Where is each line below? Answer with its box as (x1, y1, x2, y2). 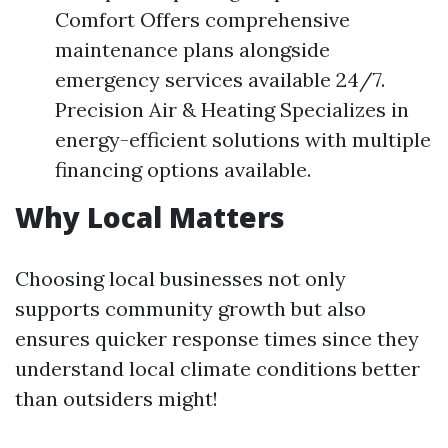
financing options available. (55, 157, 311, 183)
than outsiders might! (15, 386, 218, 412)
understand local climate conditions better (15, 356, 420, 382)
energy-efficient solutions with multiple (55, 127, 431, 153)
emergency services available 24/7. (55, 67, 385, 93)
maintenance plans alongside (55, 37, 330, 63)
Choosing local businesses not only (15, 266, 346, 292)
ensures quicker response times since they (15, 326, 419, 352)
